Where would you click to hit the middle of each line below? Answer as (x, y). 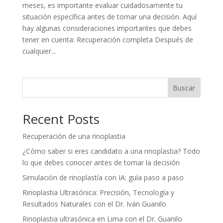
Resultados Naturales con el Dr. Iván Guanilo (94, 204)
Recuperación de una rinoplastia (74, 136)
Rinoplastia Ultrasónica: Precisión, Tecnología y (98, 192)
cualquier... (39, 51)
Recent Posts (61, 119)
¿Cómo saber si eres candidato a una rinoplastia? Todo (111, 151)
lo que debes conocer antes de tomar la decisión (101, 162)
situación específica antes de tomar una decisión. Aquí (109, 16)
